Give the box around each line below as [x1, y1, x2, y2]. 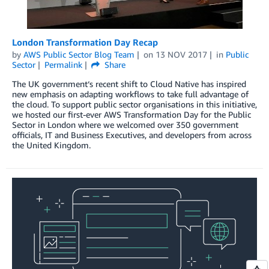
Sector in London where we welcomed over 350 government [12, 119, 238, 130]
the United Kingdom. [12, 139, 91, 150]
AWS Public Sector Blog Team [23, 49, 134, 59]
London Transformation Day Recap [12, 36, 158, 47]
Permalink [44, 59, 82, 70]
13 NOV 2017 [155, 49, 207, 59]
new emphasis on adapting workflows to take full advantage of [12, 88, 249, 99]
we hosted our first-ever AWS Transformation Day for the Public [12, 109, 251, 119]
